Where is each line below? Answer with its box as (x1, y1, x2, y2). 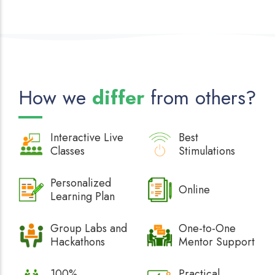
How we (18, 83, 92, 112)
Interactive (50, 130, 104, 146)
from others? (144, 83, 257, 112)
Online (179, 182, 210, 198)
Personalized (50, 175, 111, 192)
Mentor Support (179, 234, 255, 250)
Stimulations (179, 143, 235, 160)
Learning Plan (50, 188, 115, 205)
